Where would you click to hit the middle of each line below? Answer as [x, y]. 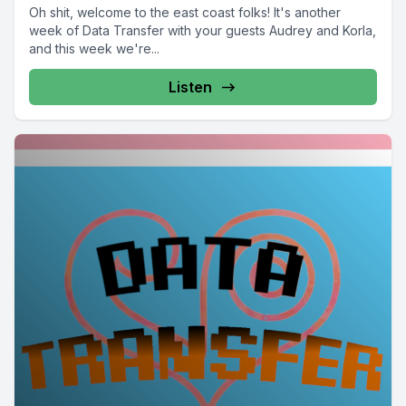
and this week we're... [94, 49]
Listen [190, 87]
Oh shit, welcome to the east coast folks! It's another [185, 13]
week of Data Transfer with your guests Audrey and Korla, [203, 31]
